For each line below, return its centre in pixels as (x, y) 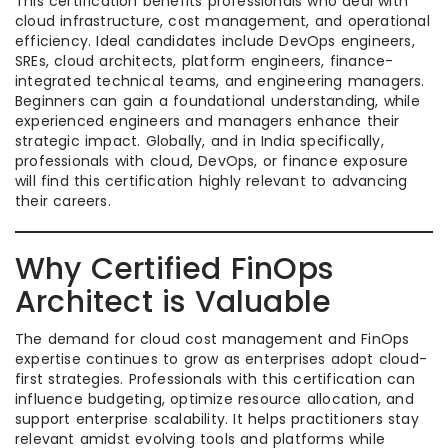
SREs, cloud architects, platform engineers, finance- (204, 61)
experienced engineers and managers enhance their (207, 121)
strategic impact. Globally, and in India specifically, (199, 141)
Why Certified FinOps (174, 269)
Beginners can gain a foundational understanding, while (217, 101)
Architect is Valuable (173, 302)
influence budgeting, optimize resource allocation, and (214, 399)
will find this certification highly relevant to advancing (211, 181)
